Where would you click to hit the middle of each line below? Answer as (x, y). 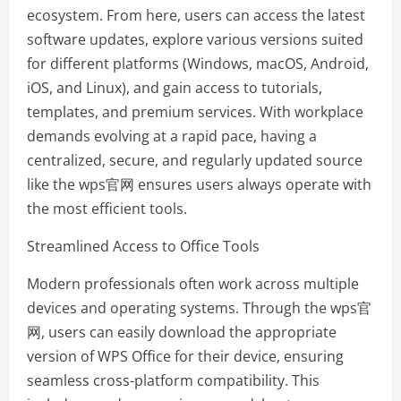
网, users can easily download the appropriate (182, 333)
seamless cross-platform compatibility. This (173, 381)
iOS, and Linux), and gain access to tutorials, (175, 88)
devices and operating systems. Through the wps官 (199, 308)
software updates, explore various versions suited (195, 40)
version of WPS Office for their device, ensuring (185, 357)
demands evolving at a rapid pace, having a (172, 137)
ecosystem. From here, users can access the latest (196, 16)
